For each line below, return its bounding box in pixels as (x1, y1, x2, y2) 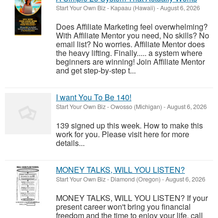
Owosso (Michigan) (110, 102, 162, 111)
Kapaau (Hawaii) (110, 3, 155, 12)
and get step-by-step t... (56, 65, 136, 76)
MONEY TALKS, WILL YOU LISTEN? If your (56, 192, 208, 203)
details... (56, 137, 85, 148)
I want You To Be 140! (56, 91, 131, 103)
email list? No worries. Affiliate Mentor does (56, 38, 205, 50)
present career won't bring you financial (56, 201, 191, 212)
